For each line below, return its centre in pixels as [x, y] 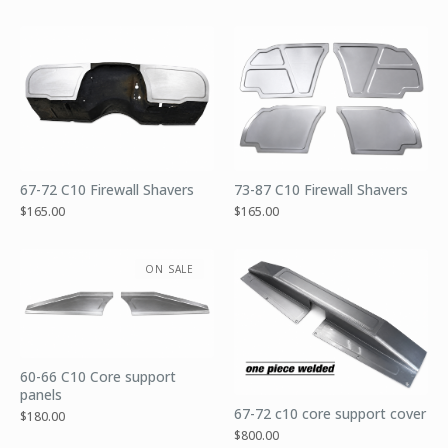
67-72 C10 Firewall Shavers [107, 190]
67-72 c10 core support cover [330, 413]
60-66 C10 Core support [98, 377]
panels [41, 395]
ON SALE [169, 269]
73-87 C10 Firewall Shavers [321, 190]
